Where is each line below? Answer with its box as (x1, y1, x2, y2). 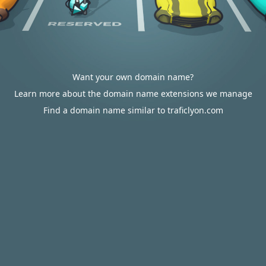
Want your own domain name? (72, 71, 194, 83)
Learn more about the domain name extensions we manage (14, 88, 252, 99)
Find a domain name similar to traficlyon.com (43, 104, 223, 116)
